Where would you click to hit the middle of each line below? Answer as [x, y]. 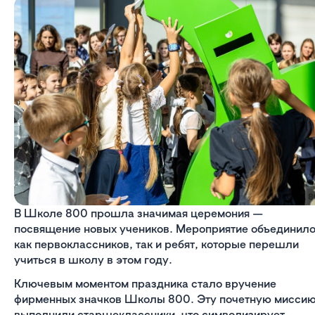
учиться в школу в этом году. [93, 260]
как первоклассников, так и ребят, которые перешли [156, 244]
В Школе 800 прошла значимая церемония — [139, 213]
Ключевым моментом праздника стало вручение [145, 284]
